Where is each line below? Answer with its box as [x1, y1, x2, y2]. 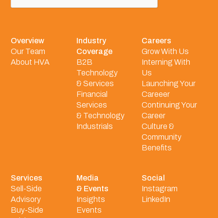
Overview [11, 36, 45, 45]
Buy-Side [11, 205, 44, 214]
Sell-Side [11, 184, 42, 193]
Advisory [11, 195, 41, 203]
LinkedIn [141, 195, 170, 203]
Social [141, 173, 165, 182]
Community [141, 132, 182, 141]
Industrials [76, 122, 113, 130]
